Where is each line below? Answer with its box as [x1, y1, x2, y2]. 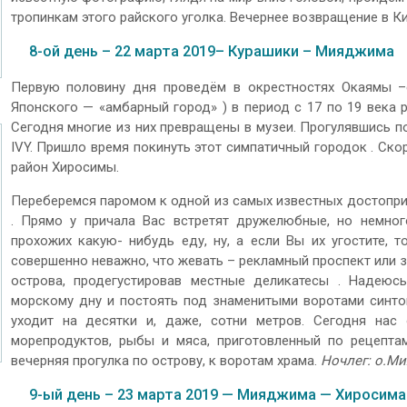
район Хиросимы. [10, 158, 119, 175]
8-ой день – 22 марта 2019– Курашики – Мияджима [28, 43, 394, 61]
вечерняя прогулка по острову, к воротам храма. [10, 352, 321, 369]
